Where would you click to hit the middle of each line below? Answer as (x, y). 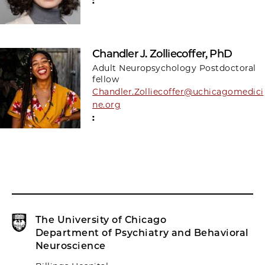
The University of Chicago (101, 220)
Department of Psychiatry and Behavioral (142, 233)
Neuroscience (71, 246)
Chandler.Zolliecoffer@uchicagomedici (178, 92)
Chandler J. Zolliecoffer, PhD (162, 54)
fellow (106, 80)
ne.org (107, 105)
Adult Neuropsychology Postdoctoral (174, 68)
